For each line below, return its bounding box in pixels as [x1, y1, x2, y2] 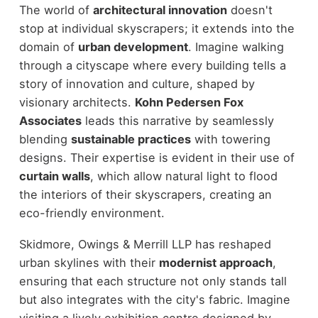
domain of [18, 39, 78, 54]
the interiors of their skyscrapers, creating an [18, 187, 272, 202]
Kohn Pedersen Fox [134, 94, 243, 109]
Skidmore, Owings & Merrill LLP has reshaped [18, 237, 271, 252]
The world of [18, 2, 93, 17]
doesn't [226, 2, 273, 17]
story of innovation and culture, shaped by [18, 76, 255, 91]
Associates [18, 113, 82, 128]
